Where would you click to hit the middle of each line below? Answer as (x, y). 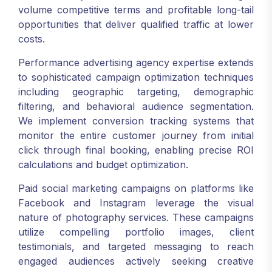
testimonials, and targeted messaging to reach (136, 246)
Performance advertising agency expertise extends (136, 63)
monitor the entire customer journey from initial (136, 135)
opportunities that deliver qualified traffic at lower (136, 24)
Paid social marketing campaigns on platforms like (136, 188)
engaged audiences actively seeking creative (136, 261)
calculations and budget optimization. (103, 165)
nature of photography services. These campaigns (136, 217)
